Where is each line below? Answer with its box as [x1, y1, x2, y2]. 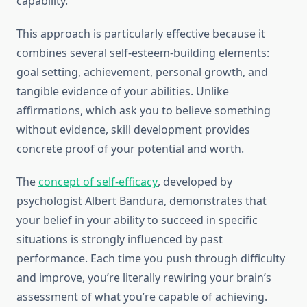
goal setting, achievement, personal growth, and [16, 64, 268, 80]
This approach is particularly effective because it [16, 26, 265, 42]
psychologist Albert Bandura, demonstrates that [16, 193, 267, 209]
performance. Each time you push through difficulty [16, 251, 285, 267]
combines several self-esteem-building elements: [16, 45, 269, 61]
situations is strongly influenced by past [16, 232, 223, 247]
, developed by [158, 174, 232, 190]
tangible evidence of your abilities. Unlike [16, 84, 229, 99]
